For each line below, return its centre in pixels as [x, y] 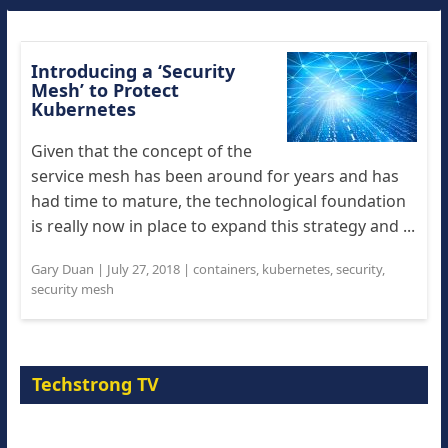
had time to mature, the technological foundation [218, 201]
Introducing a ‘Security [132, 71]
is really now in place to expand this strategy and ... [222, 226]
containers [224, 269]
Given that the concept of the [141, 151]
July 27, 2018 [143, 269]
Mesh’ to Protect [104, 90]
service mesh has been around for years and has [214, 176]
